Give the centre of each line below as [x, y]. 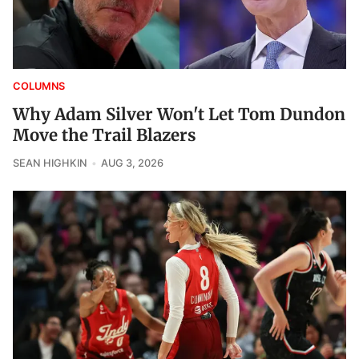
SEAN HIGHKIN [50, 163]
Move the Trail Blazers [105, 135]
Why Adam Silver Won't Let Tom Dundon [179, 114]
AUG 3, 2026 [132, 163]
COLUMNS [39, 86]
